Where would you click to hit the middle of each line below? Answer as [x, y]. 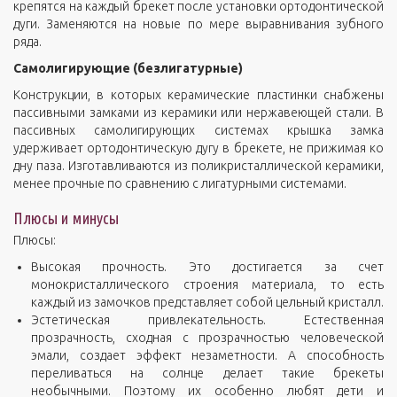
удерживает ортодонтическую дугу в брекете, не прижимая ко [198, 148]
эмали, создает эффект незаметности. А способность [207, 355]
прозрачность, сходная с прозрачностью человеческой [207, 338]
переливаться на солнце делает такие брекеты [207, 373]
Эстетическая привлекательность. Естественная [207, 320]
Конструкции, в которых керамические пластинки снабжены [198, 95]
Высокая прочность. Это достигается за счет [207, 267]
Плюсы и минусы [66, 218]
